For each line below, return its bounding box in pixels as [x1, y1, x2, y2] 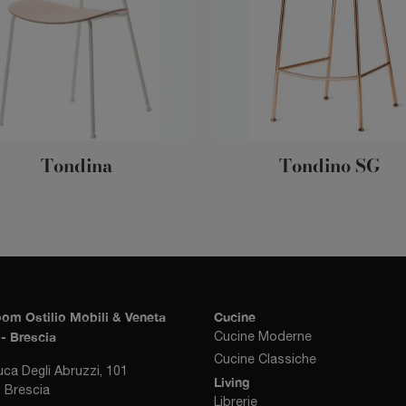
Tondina [40, 151, 113, 180]
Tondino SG [279, 151, 380, 180]
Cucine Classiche [214, 352, 316, 367]
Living [214, 374, 250, 391]
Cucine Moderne [214, 329, 312, 344]
